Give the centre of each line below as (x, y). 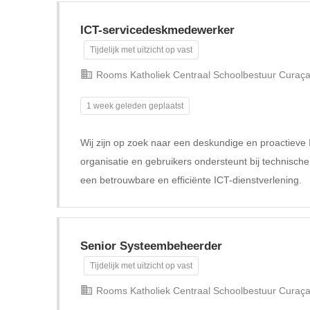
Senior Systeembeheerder (151, 246)
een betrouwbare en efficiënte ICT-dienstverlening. (191, 180)
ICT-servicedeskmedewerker (157, 30)
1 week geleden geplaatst (135, 106)
